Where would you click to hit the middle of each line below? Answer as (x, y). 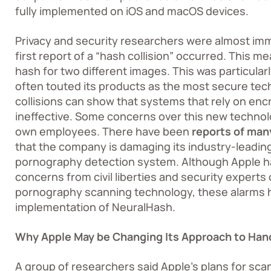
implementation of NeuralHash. (95, 207)
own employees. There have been (103, 131)
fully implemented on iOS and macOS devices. (133, 11)
